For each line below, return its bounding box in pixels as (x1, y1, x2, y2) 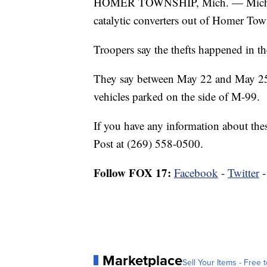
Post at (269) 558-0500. (94, 135, 203, 151)
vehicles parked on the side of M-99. (94, 88, 260, 104)
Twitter (228, 164, 259, 180)
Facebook (174, 164, 218, 180)
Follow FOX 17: (94, 164, 171, 181)
